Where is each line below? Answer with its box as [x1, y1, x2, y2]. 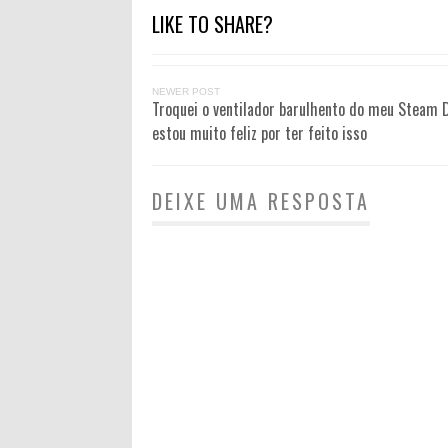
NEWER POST [152, 86, 220, 98]
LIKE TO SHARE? [152, 9, 273, 40]
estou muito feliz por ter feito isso [152, 121, 367, 146]
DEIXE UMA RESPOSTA [152, 186, 370, 217]
